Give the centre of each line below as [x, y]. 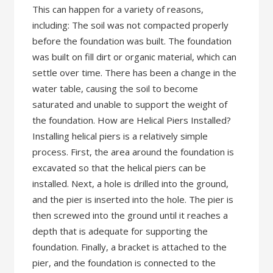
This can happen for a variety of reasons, [118, 9]
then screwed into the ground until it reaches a [130, 215]
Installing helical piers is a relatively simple [120, 136]
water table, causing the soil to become [115, 88]
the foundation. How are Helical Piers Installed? [132, 120]
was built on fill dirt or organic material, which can [135, 57]
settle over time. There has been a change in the [135, 73]
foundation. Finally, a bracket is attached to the [130, 247]
